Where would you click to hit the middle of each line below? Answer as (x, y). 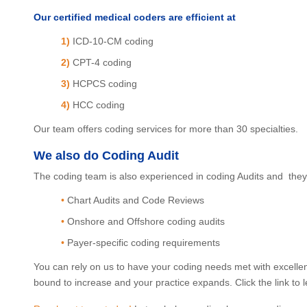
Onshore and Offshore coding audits (146, 221)
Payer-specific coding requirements (144, 243)
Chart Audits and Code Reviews (136, 200)
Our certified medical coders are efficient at (135, 17)
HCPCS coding (105, 84)
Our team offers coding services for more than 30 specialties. (166, 129)
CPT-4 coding (102, 62)
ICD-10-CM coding (113, 41)
